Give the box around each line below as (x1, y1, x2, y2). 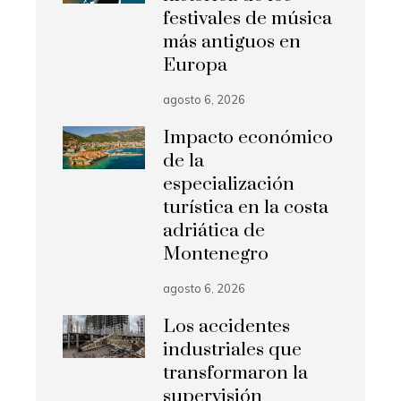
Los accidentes (163, 314, 291, 338)
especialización (163, 172, 295, 196)
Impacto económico (163, 125, 334, 149)
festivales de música (163, 6, 333, 30)
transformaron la (163, 361, 309, 385)
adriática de (163, 218, 266, 243)
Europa (163, 53, 228, 77)
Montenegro (163, 242, 269, 266)
